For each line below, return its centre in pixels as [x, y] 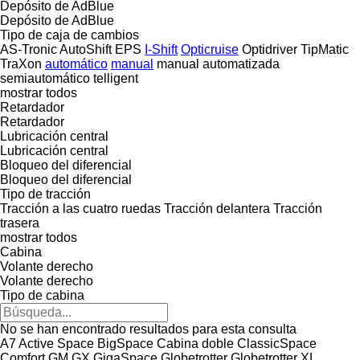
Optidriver [270, 49]
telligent [116, 78]
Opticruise [210, 49]
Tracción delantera [217, 208]
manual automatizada [218, 63]
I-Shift [161, 49]
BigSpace [125, 343]
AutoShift [86, 49]
